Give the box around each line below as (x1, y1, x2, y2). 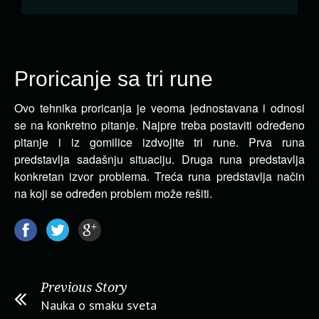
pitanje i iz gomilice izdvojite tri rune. (14, 134, 239, 150)
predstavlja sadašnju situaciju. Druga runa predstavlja (14, 151, 305, 167)
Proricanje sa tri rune (14, 67, 213, 90)
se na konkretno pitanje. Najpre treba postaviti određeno (14, 117, 305, 133)
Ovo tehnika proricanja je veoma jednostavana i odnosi (14, 100, 305, 116)
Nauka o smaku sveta (41, 297, 157, 313)
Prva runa (239, 134, 305, 150)
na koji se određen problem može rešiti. (14, 185, 212, 202)
